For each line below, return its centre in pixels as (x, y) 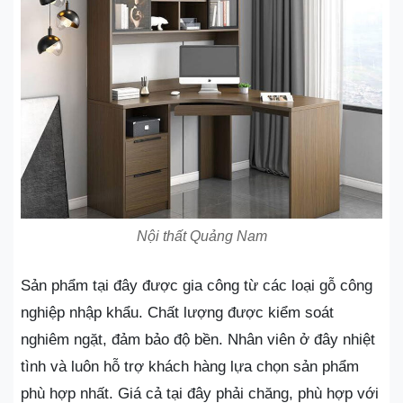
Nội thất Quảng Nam (201, 237)
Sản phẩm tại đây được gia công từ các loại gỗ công (197, 286)
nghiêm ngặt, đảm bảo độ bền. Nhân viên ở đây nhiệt (198, 340)
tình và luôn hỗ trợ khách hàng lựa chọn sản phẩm (190, 367)
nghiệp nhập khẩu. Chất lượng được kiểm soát (177, 313)
